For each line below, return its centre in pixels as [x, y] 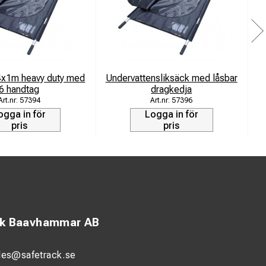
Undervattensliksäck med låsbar [171, 78]
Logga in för [171, 114]
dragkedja [172, 89]
